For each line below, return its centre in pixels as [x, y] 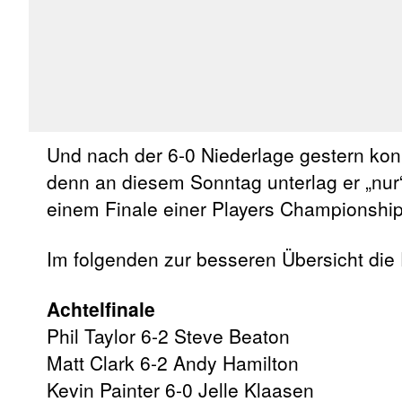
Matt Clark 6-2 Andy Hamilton [173, 363]
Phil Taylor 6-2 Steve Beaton [168, 336]
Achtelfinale [101, 309]
